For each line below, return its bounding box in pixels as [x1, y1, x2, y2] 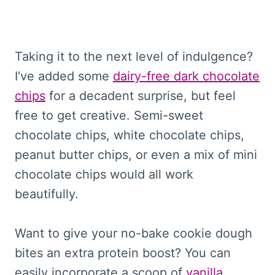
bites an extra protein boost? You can [15, 245, 231, 260]
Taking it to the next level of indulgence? [15, 48, 253, 64]
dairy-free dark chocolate [113, 68, 260, 83]
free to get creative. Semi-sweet [15, 107, 203, 123]
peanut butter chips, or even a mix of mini [15, 147, 257, 162]
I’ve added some [15, 68, 113, 83]
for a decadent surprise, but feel [45, 88, 236, 103]
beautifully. [15, 186, 79, 201]
